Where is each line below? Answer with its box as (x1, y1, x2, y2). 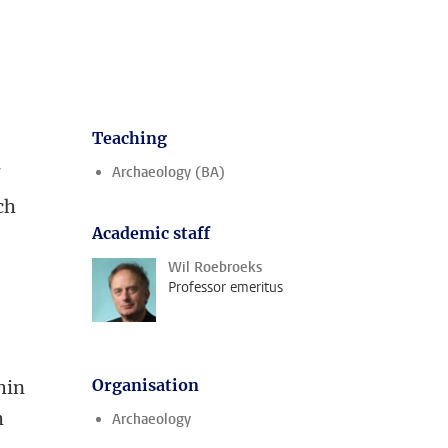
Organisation (92, 375, 199, 395)
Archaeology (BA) (112, 163, 225, 182)
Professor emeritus (168, 278, 283, 297)
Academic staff (92, 223, 210, 243)
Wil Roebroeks (168, 258, 262, 277)
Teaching (92, 128, 167, 148)
